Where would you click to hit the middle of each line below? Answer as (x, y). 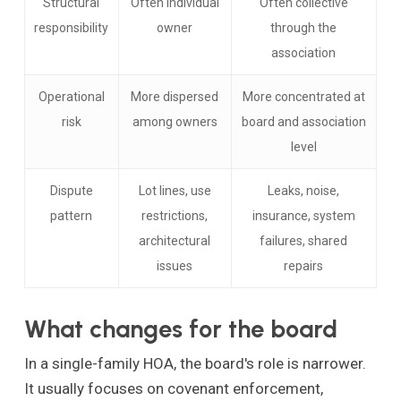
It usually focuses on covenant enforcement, (173, 388)
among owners (175, 121)
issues (175, 265)
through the (304, 27)
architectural (175, 240)
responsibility (72, 27)
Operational (71, 96)
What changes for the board (180, 328)
